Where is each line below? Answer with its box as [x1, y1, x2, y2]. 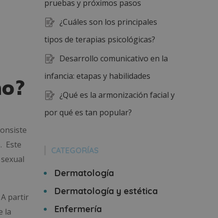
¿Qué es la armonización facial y [59, 90, 175, 100]
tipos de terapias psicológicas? [44, 34, 155, 45]
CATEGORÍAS [51, 145, 99, 155]
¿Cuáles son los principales [59, 17, 157, 27]
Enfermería [54, 203, 102, 215]
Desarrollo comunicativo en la [59, 53, 168, 64]
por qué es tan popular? [44, 107, 132, 118]
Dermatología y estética [54, 185, 158, 197]
